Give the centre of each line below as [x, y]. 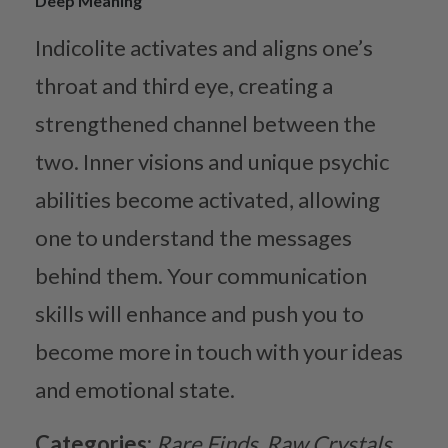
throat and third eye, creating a [184, 85]
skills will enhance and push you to [199, 313]
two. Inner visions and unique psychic [212, 161]
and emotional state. [135, 389]
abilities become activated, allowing [207, 199]
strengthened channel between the [205, 123]
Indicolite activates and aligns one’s [204, 47]
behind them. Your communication [201, 275]
